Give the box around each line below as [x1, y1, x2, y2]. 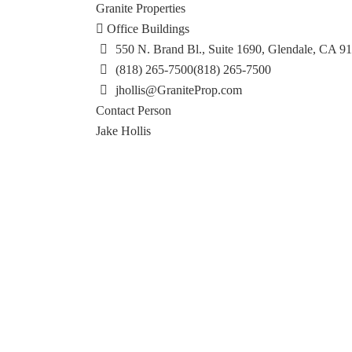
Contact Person [96, 104, 171, 117]
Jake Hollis [96, 124, 151, 137]
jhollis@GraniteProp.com [115, 83, 242, 97]
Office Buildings [104, 22, 189, 35]
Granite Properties [96, 2, 185, 15]
